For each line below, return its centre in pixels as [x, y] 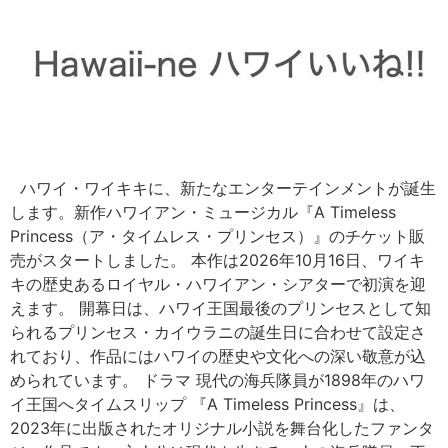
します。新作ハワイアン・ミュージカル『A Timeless [203, 212]
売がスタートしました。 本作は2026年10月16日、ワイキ [217, 260]
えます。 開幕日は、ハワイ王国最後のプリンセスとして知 [220, 308]
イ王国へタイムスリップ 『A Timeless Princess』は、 [207, 404]
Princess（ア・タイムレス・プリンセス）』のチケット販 [217, 236]
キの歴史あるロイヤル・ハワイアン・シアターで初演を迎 [218, 284]
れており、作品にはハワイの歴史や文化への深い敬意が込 [218, 356]
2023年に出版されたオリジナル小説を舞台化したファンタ [222, 428]
